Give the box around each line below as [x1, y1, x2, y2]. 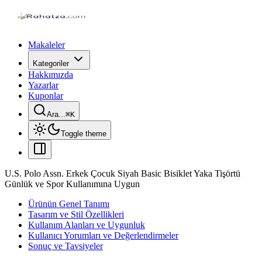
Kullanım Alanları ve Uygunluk [28, 220, 145, 230]
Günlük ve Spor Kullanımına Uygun [5, 179, 140, 189]
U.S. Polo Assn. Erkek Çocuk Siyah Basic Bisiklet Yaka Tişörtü [5, 168, 240, 178]
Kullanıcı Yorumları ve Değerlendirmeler [28, 230, 178, 240]
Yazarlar [28, 80, 58, 90]
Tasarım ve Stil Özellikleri [28, 209, 124, 219]
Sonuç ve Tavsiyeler [28, 241, 103, 251]
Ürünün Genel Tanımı [28, 199, 109, 209]
